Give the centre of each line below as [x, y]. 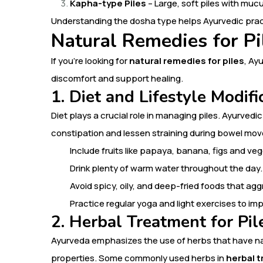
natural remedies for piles [187, 60]
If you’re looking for [90, 60]
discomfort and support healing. [117, 78]
